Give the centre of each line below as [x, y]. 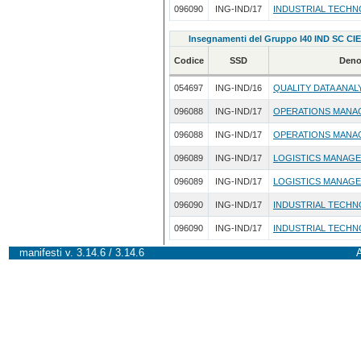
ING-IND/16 [238, 88]
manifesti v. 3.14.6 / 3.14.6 [81, 253]
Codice [189, 61]
